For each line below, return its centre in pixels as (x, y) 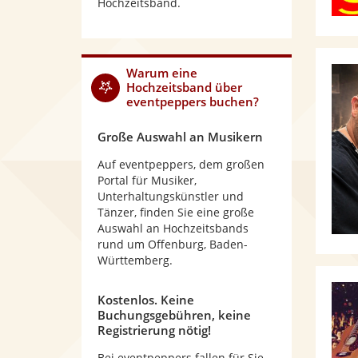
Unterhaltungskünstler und (171, 196)
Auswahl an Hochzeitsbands (173, 228)
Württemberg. (135, 260)
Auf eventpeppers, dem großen (181, 164)
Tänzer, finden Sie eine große (176, 212)
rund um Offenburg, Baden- (173, 244)
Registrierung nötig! (154, 330)
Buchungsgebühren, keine (174, 315)
